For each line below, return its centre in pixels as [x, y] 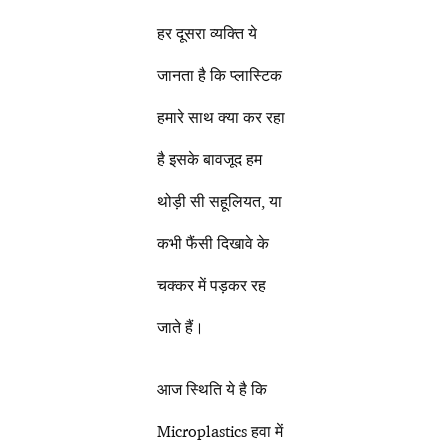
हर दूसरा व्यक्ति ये [207, 33]
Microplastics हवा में [220, 431]
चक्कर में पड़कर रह [212, 285]
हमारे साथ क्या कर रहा [221, 117]
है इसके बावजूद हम [210, 159]
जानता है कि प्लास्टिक [220, 75]
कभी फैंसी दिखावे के [213, 243]
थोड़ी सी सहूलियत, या [220, 201]
